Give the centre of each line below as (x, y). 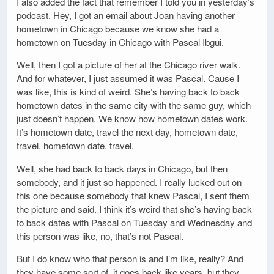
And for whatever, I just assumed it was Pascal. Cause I (128, 78)
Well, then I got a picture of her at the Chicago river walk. (128, 65)
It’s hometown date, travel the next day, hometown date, (127, 132)
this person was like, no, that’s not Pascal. (100, 235)
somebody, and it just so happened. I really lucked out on (129, 182)
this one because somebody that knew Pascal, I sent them (133, 195)
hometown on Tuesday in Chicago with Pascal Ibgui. (120, 42)
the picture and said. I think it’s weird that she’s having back (134, 209)
